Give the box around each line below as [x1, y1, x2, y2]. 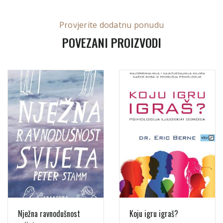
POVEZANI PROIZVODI [62, 33, 161, 51]
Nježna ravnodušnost [18, 207, 80, 220]
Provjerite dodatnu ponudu [59, 19, 164, 30]
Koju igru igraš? [129, 207, 178, 220]
